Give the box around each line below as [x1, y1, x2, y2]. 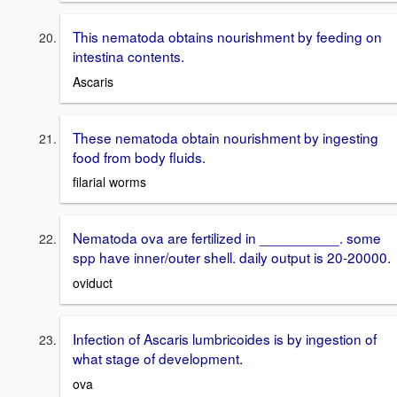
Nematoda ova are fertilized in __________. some [73, 228, 381, 248]
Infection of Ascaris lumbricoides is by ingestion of [73, 329, 377, 349]
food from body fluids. [73, 146, 206, 167]
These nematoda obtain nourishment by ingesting [73, 127, 378, 147]
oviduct [73, 274, 113, 292]
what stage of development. [73, 348, 243, 369]
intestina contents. [73, 46, 184, 66]
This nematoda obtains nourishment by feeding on [73, 27, 382, 47]
